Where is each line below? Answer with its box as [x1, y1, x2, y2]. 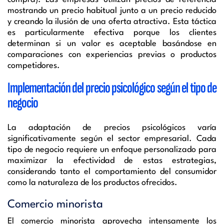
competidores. [7, 61, 60, 70]
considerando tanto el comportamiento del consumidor [7, 167, 216, 176]
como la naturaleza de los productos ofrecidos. [7, 178, 177, 187]
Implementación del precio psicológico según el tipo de [7, 78, 216, 97]
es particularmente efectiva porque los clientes [7, 28, 216, 37]
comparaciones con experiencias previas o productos [7, 50, 216, 59]
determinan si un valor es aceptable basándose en [7, 39, 216, 48]
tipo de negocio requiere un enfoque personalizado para [7, 145, 216, 154]
